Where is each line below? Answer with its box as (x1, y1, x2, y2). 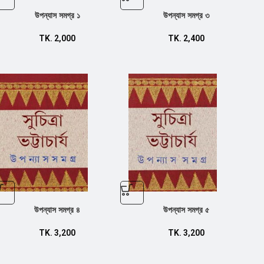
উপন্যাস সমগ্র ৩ (163, 11, 209, 20)
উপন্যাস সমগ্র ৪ (34, 205, 80, 214)
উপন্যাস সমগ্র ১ (34, 11, 80, 20)
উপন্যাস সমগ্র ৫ (163, 205, 209, 214)
